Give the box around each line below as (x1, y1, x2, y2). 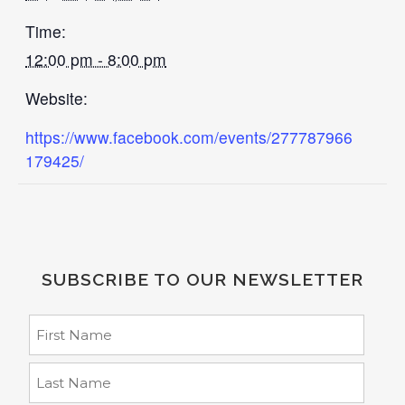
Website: (25, 87, 89, 109)
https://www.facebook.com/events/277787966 (25, 126, 353, 148)
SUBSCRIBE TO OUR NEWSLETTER (42, 269, 363, 289)
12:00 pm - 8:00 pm (25, 48, 167, 71)
